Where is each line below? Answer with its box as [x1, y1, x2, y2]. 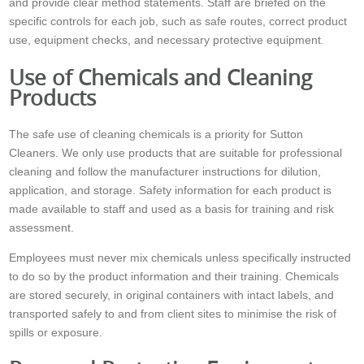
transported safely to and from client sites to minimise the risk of [9, 306, 337, 320]
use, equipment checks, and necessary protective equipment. [9, 33, 325, 47]
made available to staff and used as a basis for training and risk [9, 201, 335, 215]
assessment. [9, 220, 75, 234]
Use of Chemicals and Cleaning [9, 63, 313, 91]
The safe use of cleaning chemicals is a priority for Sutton [9, 127, 304, 141]
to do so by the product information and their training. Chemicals [9, 269, 340, 283]
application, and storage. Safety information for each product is [9, 183, 332, 197]
